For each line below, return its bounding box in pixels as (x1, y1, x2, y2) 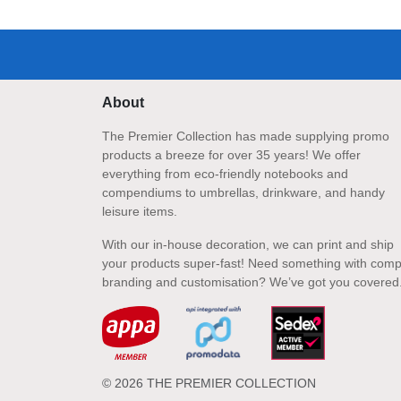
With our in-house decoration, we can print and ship (102, 237, 394, 252)
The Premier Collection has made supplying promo (102, 129, 389, 144)
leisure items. (102, 204, 177, 219)
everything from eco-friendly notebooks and (102, 166, 348, 182)
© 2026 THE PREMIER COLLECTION (102, 376, 316, 391)
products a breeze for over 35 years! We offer (102, 148, 361, 163)
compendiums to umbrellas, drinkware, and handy (102, 185, 385, 200)
